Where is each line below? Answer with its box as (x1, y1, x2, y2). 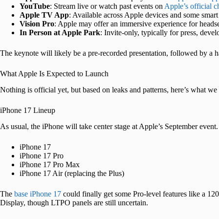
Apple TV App (20, 10, 69, 19)
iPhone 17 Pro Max (20, 160, 80, 169)
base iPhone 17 (14, 189, 61, 198)
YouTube (20, 1, 50, 10)
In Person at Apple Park (20, 28, 100, 37)
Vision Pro (20, 19, 54, 28)
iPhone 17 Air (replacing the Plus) (20, 169, 124, 177)
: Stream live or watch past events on (50, 1, 164, 10)
